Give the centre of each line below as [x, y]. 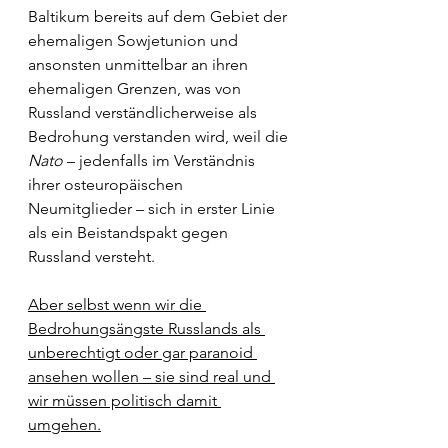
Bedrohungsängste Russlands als [146, 328]
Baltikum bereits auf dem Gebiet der [159, 16]
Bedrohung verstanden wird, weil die [160, 136]
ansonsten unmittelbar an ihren [140, 64]
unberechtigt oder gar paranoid [142, 352]
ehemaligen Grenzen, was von [136, 88]
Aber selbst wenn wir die [117, 304]
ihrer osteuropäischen [107, 184]
